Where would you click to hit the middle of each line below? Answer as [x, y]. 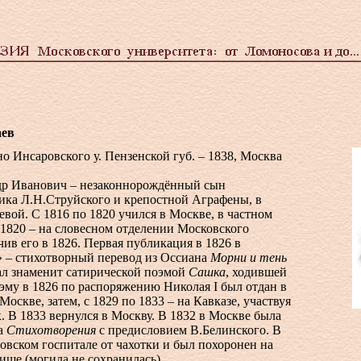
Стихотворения [51, 330]
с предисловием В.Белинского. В [189, 330]
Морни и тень [249, 257]
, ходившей [256, 272]
